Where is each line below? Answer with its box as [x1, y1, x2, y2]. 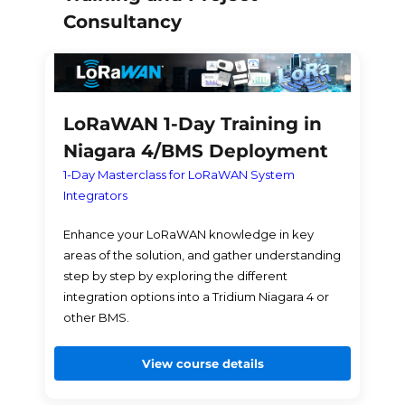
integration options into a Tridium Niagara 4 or [62, 289, 329, 305]
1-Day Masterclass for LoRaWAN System [62, 167, 295, 183]
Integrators [62, 188, 127, 203]
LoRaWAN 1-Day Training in [62, 113, 322, 136]
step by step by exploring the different [62, 268, 287, 284]
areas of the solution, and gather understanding [62, 248, 341, 263]
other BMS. [62, 310, 129, 325]
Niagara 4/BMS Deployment [62, 140, 328, 163]
